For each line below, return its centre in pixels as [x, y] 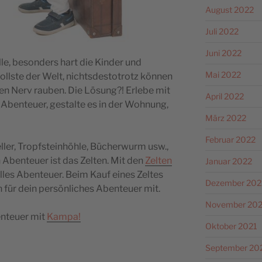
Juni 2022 [223, 53]
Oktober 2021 [231, 226]
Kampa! [64, 216]
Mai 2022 [223, 74]
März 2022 [225, 118]
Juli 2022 [222, 31]
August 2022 [229, 9]
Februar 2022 [230, 139]
